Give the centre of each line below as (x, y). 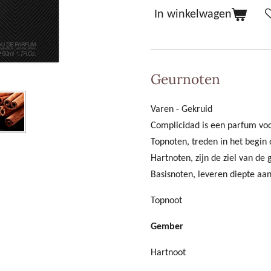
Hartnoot (168, 253)
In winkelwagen (193, 14)
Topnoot (166, 201)
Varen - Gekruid (181, 110)
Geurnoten (185, 79)
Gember (167, 227)
